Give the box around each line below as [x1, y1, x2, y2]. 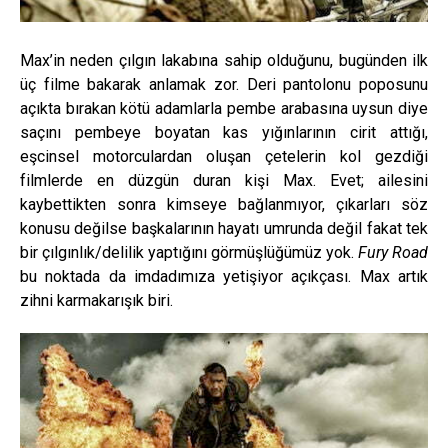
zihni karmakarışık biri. [20, 290, 173, 310]
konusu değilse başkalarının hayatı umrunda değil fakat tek [20, 218, 428, 238]
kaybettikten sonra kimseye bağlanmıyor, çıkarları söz [20, 194, 428, 214]
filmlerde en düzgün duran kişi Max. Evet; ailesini [20, 170, 428, 190]
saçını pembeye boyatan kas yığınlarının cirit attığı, [20, 122, 428, 142]
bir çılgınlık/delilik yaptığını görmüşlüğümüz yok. [20, 242, 358, 262]
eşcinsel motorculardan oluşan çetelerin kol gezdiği [20, 146, 428, 166]
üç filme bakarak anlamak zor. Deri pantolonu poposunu [20, 74, 428, 94]
